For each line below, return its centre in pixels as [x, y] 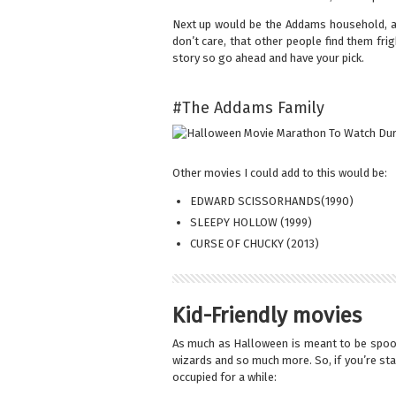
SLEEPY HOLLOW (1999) [251, 223]
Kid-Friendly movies [267, 316]
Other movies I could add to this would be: [279, 173]
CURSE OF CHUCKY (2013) [254, 244]
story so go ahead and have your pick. [268, 58]
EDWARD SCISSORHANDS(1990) [271, 202]
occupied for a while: [224, 377]
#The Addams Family [248, 108]
